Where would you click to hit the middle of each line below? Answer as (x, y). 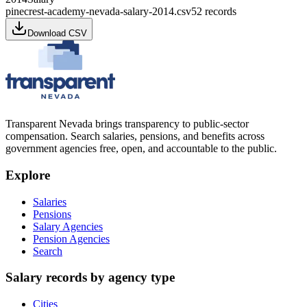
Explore (28, 175)
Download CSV (57, 34)
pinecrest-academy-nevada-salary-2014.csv (98, 12)
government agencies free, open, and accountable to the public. (141, 149)
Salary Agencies (68, 226)
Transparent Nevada (49, 124)
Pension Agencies (71, 238)
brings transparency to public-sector (171, 124)
